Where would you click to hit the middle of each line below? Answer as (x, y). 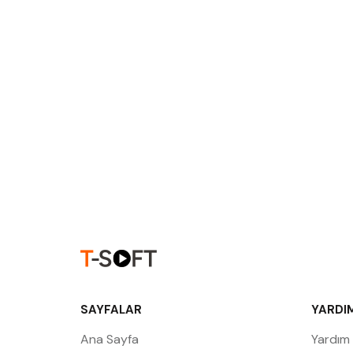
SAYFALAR (111, 310)
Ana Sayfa (110, 339)
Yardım (330, 339)
